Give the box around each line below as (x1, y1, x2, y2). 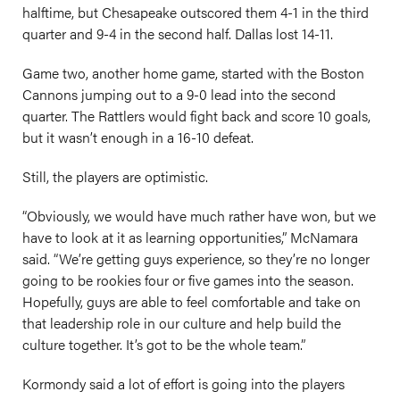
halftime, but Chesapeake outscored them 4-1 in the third (22, 2, 369, 22)
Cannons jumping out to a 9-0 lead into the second (22, 84, 336, 104)
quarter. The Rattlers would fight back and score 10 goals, (22, 105, 371, 126)
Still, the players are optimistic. (22, 166, 208, 187)
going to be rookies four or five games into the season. (22, 270, 354, 290)
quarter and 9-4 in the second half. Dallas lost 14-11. (22, 23, 333, 44)
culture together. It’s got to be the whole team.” (22, 334, 305, 354)
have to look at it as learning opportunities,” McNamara (22, 227, 358, 247)
